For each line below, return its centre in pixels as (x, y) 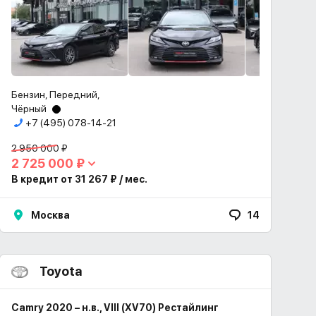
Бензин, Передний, (56, 95)
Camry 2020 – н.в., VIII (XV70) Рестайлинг (115, 308)
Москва (50, 215)
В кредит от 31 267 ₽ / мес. (79, 179)
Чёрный (29, 109)
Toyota (61, 271)
